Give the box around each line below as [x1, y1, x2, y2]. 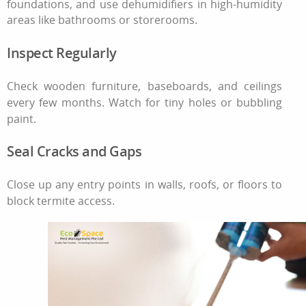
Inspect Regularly [7, 44, 117, 63]
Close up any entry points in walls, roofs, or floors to [7, 177, 283, 193]
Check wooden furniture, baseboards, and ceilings [7, 78, 283, 94]
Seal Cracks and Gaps [7, 142, 141, 161]
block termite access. [7, 193, 115, 208]
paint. [7, 111, 36, 126]
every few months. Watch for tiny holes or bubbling [7, 94, 283, 110]
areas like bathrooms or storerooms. [7, 12, 197, 27]
